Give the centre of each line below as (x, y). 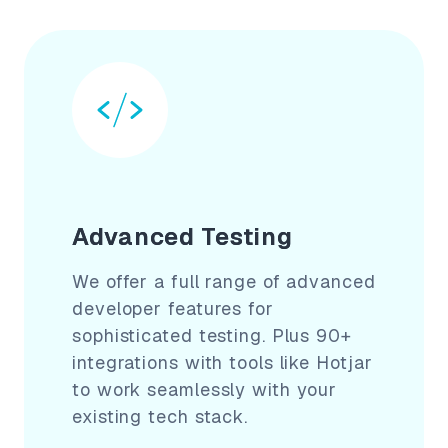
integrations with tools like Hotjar (222, 362)
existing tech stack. (160, 416)
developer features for (173, 308)
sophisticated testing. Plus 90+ (212, 335)
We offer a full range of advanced (224, 281)
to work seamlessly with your (205, 389)
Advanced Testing (182, 236)
